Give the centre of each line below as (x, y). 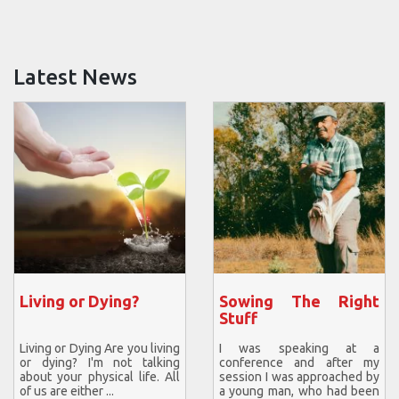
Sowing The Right (299, 301)
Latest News (75, 77)
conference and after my (299, 363)
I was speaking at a (299, 349)
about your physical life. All (100, 377)
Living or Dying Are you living (100, 349)
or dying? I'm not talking (100, 363)
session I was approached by (299, 377)
